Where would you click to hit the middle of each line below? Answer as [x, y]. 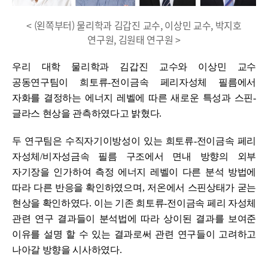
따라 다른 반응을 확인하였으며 [77, 187]
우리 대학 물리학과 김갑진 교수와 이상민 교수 [134, 66]
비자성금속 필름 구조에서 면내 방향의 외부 [149, 156]
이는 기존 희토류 [129, 203]
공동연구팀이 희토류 [60, 82]
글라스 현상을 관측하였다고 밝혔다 [86, 113]
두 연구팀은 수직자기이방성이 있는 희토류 [103, 141]
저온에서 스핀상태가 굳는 [202, 187]
